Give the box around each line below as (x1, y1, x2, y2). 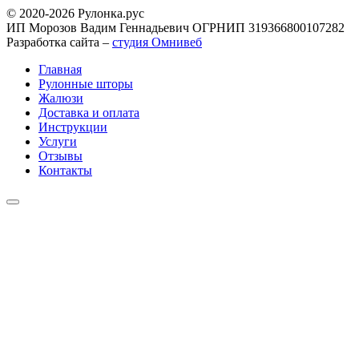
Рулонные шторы (38, 76, 133, 91)
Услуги (38, 134, 77, 148)
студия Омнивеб (112, 34, 202, 49)
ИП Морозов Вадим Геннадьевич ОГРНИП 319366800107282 (6, 20, 345, 34)
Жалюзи (38, 91, 83, 105)
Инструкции (38, 119, 107, 134)
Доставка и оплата (38, 105, 139, 119)
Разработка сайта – (6, 34, 112, 49)
